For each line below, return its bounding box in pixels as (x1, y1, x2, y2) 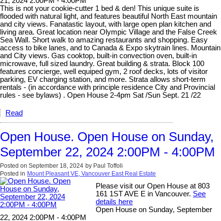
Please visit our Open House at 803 (96, 182, 210, 190)
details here (96, 197, 133, 206)
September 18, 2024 (29, 162, 83, 169)
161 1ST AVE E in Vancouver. (96, 189, 193, 198)
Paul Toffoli (93, 162, 123, 169)
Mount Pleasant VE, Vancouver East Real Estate (27, 170, 156, 177)
